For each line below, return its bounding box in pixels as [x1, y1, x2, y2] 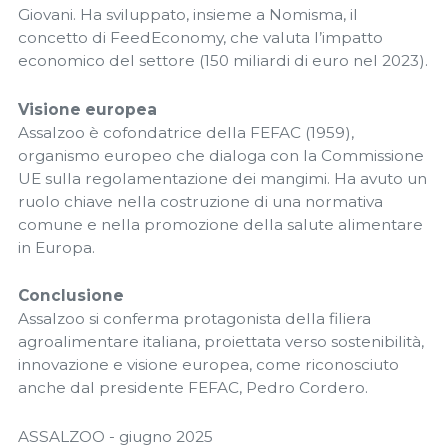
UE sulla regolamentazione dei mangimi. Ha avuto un [18, 168, 427, 188]
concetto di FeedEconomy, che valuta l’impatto [18, 28, 383, 48]
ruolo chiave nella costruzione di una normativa [18, 191, 383, 211]
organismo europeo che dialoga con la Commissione [18, 145, 424, 165]
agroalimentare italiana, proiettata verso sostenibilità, [18, 332, 424, 352]
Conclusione [18, 286, 124, 306]
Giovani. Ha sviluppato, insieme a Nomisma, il [18, 5, 358, 25]
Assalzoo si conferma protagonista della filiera [18, 309, 371, 329]
